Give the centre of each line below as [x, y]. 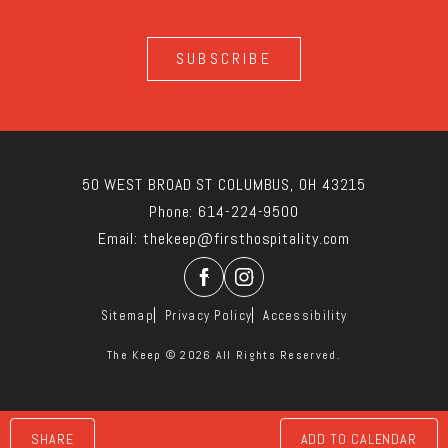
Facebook [245, 298]
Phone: [171, 211]
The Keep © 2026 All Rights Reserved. [224, 355]
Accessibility [305, 315]
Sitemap [127, 315]
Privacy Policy [209, 315]
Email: [118, 238]
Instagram [292, 298]
